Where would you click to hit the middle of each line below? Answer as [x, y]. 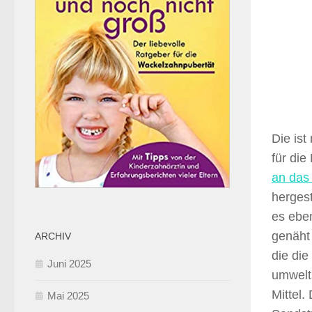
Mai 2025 [68, 295]
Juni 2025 [69, 263]
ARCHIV [53, 236]
